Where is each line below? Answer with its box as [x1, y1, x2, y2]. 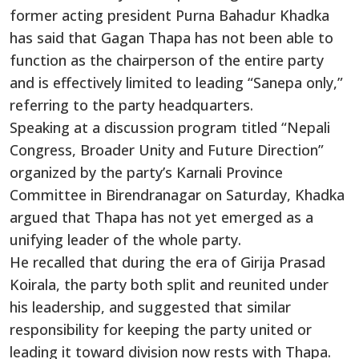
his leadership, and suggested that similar [10, 296, 291, 317]
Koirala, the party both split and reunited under [10, 274, 329, 294]
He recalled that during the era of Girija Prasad [10, 252, 325, 272]
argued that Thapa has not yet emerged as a [10, 207, 313, 227]
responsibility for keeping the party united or [10, 319, 312, 339]
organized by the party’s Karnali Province [10, 162, 283, 182]
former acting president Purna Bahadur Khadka [10, 5, 329, 25]
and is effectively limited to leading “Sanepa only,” [10, 72, 343, 92]
